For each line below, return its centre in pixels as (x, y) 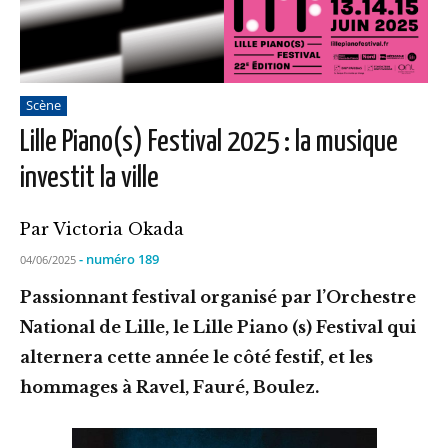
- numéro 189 (119, 258)
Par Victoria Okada (102, 229)
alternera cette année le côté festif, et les (196, 356)
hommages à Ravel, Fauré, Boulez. (169, 386)
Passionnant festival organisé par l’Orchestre (218, 296)
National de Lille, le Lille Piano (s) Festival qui (218, 326)
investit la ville (89, 178)
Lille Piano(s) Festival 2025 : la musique (209, 142)
